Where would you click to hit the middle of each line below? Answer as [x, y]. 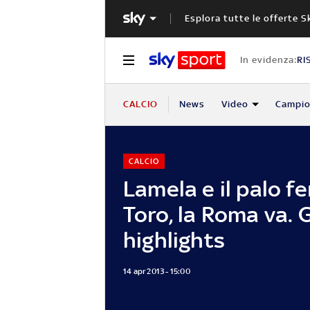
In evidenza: [268, 60]
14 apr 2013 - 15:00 [157, 271]
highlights [174, 239]
